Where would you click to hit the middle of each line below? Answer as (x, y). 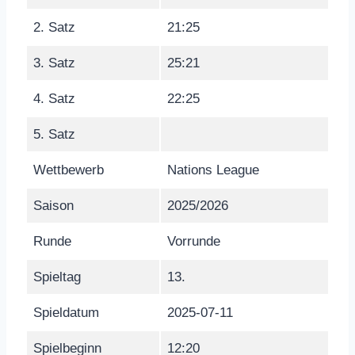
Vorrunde (194, 241)
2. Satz (54, 27)
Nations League (213, 170)
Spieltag (57, 277)
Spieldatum (66, 312)
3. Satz (54, 63)
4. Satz (54, 98)
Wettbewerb (69, 170)
